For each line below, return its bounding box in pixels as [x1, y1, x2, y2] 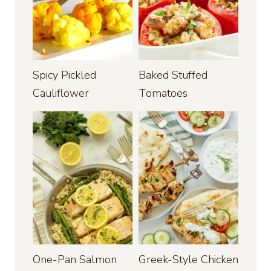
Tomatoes [139, 86, 188, 101]
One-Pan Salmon [33, 252, 117, 267]
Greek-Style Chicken [139, 252, 238, 267]
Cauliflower [33, 86, 89, 101]
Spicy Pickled [33, 68, 96, 83]
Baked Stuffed [139, 68, 207, 83]
